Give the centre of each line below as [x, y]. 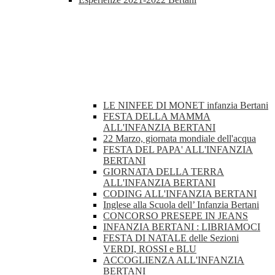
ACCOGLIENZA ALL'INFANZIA [174, 260]
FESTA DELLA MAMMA [157, 117]
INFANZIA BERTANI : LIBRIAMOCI [182, 227]
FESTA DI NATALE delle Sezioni [171, 238]
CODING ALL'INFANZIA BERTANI [180, 194]
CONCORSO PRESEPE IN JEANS [176, 216]
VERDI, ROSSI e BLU [150, 249]
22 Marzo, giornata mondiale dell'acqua [180, 139]
